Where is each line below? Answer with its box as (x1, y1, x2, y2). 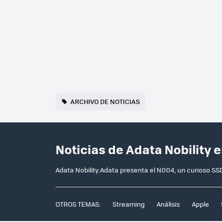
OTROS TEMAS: (55, 199, 101, 209)
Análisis (157, 199, 180, 209)
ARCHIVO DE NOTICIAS (70, 97, 140, 107)
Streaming (112, 199, 145, 209)
